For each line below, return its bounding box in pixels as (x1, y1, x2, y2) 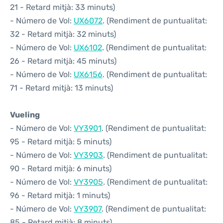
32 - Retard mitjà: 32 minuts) (10, 29, 116, 39)
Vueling (10, 110, 40, 119)
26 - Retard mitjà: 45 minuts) (10, 56, 116, 66)
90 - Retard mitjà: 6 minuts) (10, 164, 111, 173)
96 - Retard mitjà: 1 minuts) (10, 191, 110, 200)
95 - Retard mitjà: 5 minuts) (10, 137, 111, 146)
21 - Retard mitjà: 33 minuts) (10, 2, 115, 12)
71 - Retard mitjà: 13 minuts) (10, 83, 113, 93)
